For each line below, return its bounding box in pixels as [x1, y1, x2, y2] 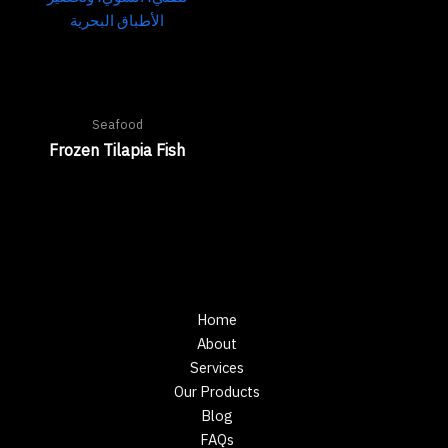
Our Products [173, 382, 260, 402]
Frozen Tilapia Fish [49, 140, 185, 161]
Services [189, 358, 244, 378]
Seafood [91, 116, 143, 133]
